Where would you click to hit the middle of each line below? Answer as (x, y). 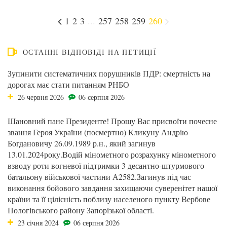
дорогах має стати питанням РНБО (68, 84)
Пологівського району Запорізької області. (81, 210)
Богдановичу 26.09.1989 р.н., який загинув (82, 143)
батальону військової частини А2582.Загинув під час (99, 177)
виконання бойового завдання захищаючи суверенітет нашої (112, 188)
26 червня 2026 (41, 97)
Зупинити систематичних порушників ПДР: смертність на (109, 73)
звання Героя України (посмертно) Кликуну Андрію (98, 132)
